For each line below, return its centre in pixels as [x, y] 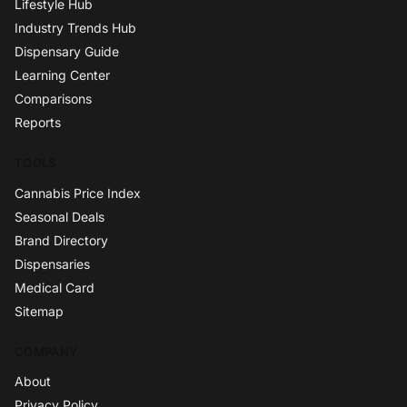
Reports [38, 123]
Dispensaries [52, 263]
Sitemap [39, 311]
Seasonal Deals [60, 216]
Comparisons [53, 99]
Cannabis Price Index [78, 193]
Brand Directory [61, 240]
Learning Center [62, 75]
